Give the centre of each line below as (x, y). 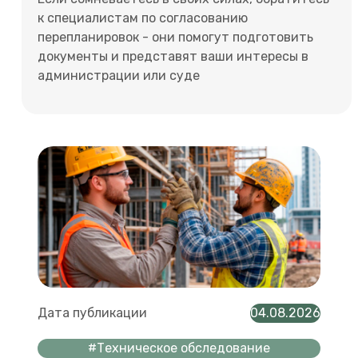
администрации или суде (119, 75)
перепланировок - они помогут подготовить (175, 37)
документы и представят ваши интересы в (173, 56)
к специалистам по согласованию (143, 18)
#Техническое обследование (179, 348)
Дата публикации (92, 312)
